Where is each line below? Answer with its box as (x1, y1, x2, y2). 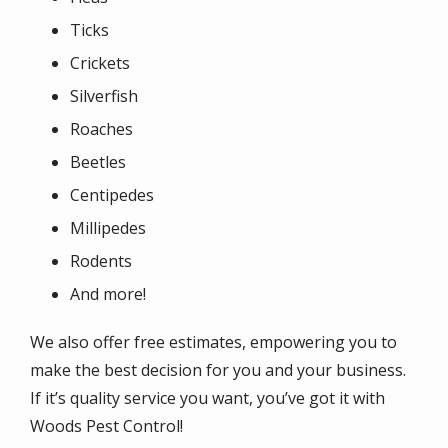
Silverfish (70, 84, 138, 107)
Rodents (70, 249, 132, 272)
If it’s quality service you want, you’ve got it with (30, 386, 385, 409)
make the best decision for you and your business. (30, 358, 406, 381)
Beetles (70, 150, 126, 173)
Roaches (70, 117, 133, 140)
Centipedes (70, 183, 154, 206)
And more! (70, 282, 146, 305)
